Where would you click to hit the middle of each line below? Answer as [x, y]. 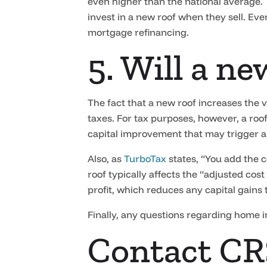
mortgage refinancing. [138, 32]
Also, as [106, 159]
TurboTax [145, 159]
